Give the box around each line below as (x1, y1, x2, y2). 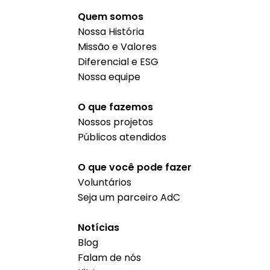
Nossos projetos (78, 115, 154, 129)
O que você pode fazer (78, 160, 192, 174)
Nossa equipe (78, 69, 141, 84)
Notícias (78, 220, 120, 234)
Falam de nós (78, 250, 142, 265)
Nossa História (78, 24, 145, 39)
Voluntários (78, 175, 132, 189)
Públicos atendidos (78, 130, 167, 144)
